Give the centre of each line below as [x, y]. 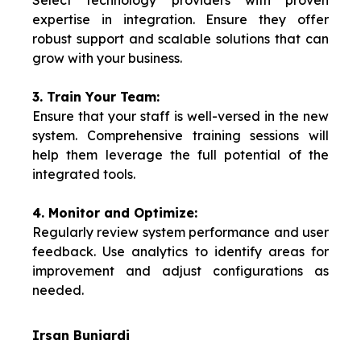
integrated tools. [84, 174]
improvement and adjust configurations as [180, 271]
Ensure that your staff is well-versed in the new [180, 116]
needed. [58, 290]
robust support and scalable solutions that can [180, 39]
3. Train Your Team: [96, 97]
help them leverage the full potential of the [180, 155]
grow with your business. [107, 58]
